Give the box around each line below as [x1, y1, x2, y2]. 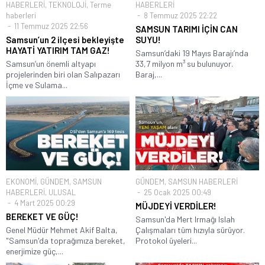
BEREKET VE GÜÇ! [6, 211, 79, 222]
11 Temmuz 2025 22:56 [12, 21, 88, 31]
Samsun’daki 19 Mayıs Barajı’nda [135, 47, 248, 58]
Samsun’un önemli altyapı [6, 58, 96, 69]
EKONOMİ [6, 176, 37, 186]
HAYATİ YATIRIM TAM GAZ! [6, 44, 110, 56]
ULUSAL [49, 187, 76, 197]
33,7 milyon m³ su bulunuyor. [135, 58, 233, 69]
